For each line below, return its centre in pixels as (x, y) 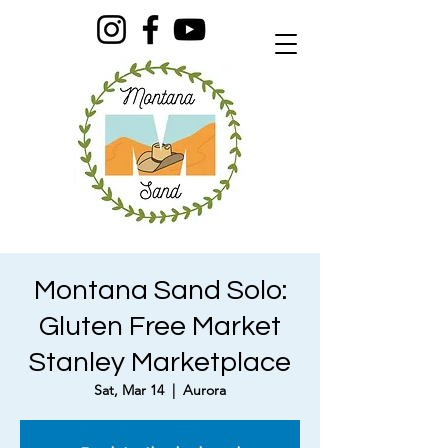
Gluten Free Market (160, 326)
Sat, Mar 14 (129, 390)
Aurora (204, 390)
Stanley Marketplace (160, 362)
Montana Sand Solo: (160, 290)
